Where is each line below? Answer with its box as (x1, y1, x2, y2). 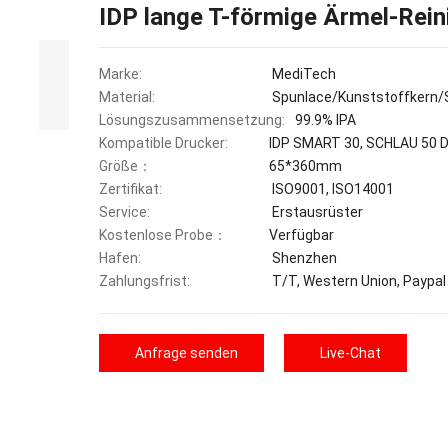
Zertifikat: (99, 181, 163, 197)
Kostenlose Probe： (99, 227, 228, 243)
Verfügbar (269, 227, 335, 243)
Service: (99, 204, 151, 220)
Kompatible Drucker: (99, 135, 229, 151)
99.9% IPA (295, 112, 357, 128)
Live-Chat (320, 345, 382, 361)
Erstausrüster (269, 204, 364, 220)
